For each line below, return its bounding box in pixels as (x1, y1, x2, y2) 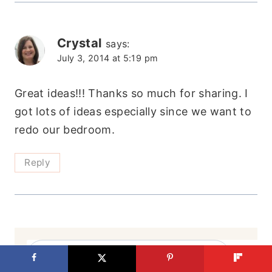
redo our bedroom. (15, 123, 115, 136)
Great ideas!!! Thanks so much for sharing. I (15, 86, 248, 100)
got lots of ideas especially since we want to (15, 104, 252, 118)
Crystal (57, 35, 102, 51)
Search (26, 242, 64, 255)
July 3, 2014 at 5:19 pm (57, 53, 158, 64)
